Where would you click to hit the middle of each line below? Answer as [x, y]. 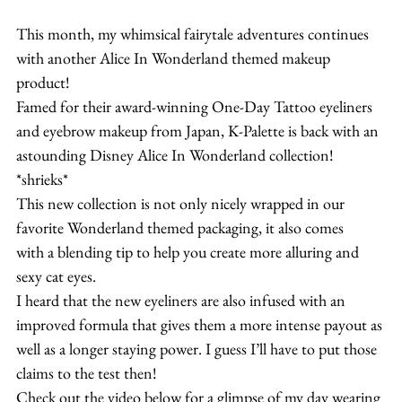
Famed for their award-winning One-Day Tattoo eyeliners [196, 106]
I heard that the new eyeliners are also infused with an [183, 300]
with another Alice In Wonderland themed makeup [175, 57]
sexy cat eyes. [56, 275]
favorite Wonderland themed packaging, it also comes [182, 227]
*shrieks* [42, 179]
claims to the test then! [87, 372]
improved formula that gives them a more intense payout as [201, 324]
